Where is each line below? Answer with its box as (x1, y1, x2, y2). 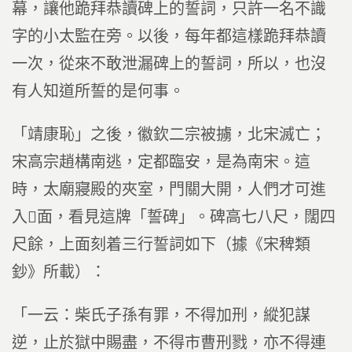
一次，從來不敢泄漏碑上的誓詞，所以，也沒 (12, 55, 326, 72)
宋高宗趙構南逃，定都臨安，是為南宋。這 (12, 153, 310, 170)
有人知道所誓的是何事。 (12, 82, 185, 100)
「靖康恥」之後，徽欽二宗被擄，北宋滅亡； (12, 126, 326, 143)
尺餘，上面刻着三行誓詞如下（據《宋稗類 (12, 236, 310, 253)
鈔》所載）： (12, 263, 106, 280)
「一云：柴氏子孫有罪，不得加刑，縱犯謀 (12, 306, 310, 324)
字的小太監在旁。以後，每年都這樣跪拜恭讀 (12, 27, 326, 45)
